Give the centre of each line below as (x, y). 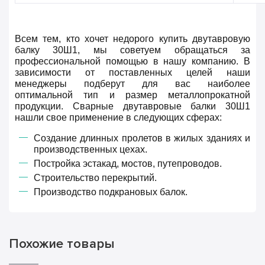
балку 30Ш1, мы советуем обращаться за (132, 50)
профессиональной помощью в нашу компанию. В (132, 61)
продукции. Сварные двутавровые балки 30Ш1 (132, 106)
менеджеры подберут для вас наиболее (132, 84)
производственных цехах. (91, 149)
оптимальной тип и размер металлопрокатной (132, 95)
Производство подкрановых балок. (111, 192)
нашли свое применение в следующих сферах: (118, 117)
